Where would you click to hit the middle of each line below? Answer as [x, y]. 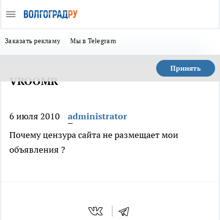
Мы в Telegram [93, 41]
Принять [186, 68]
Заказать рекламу [33, 41]
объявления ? [37, 150]
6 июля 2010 [35, 116]
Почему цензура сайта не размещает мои [94, 135]
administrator [97, 116]
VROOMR [34, 81]
